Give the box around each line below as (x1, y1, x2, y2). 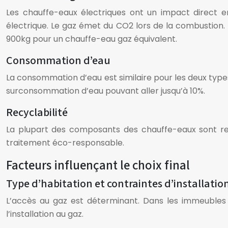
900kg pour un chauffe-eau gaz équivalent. (6, 33, 177, 45)
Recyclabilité (6, 104, 68, 121)
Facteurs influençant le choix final (6, 156, 190, 175)
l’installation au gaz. (6, 208, 83, 220)
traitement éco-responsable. (6, 137, 124, 149)
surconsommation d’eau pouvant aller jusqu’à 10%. (6, 85, 205, 97)
